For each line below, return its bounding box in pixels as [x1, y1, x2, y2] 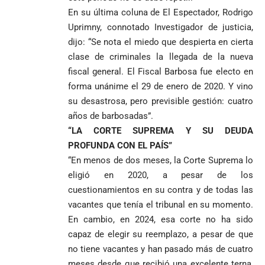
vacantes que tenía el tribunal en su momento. [68, 199, 253, 210]
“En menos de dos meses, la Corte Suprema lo [68, 154, 253, 166]
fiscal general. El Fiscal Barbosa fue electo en [68, 66, 253, 77]
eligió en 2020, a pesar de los [68, 169, 253, 180]
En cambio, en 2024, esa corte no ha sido [68, 214, 253, 225]
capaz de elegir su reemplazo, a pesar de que [68, 228, 253, 240]
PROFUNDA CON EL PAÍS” [68, 140, 172, 151]
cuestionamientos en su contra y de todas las [68, 184, 253, 195]
